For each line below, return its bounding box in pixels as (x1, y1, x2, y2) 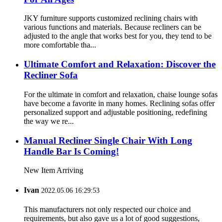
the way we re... (24, 116, 74, 125)
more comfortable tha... (24, 41, 96, 50)
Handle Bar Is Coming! (24, 146, 119, 157)
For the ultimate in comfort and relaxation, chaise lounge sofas (24, 90, 218, 99)
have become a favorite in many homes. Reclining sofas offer (24, 99, 215, 108)
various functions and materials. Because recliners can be (24, 23, 201, 32)
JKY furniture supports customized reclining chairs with (24, 14, 198, 23)
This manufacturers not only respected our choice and (24, 205, 191, 214)
